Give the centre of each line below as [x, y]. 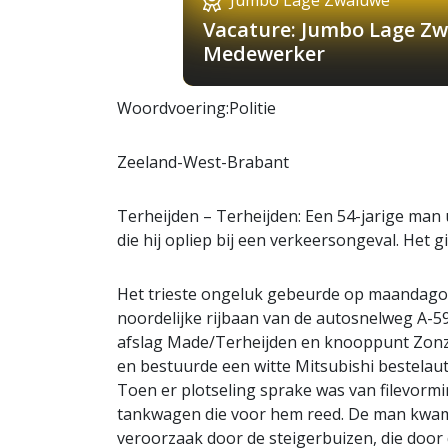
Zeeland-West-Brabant [203, 161]
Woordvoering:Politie [196, 107]
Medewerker [263, 53]
